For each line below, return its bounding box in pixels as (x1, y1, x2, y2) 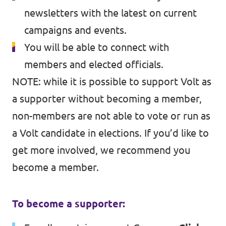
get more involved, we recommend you (12, 144, 190, 156)
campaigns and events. (24, 24, 127, 36)
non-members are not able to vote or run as (12, 110, 210, 122)
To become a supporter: (12, 198, 125, 209)
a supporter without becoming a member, (12, 93, 202, 104)
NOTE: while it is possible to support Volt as (12, 76, 211, 87)
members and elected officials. (24, 59, 163, 70)
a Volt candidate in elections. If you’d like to (12, 127, 209, 139)
